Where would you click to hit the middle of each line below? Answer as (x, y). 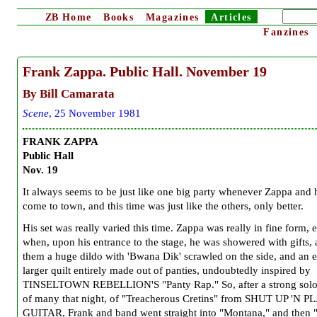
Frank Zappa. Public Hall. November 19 (145, 72)
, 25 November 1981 (95, 113)
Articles (231, 17)
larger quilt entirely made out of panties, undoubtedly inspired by (167, 271)
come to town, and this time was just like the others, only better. (163, 206)
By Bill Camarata (69, 93)
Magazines (172, 17)
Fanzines (286, 32)
